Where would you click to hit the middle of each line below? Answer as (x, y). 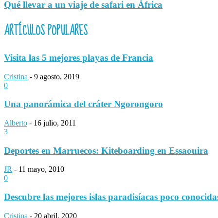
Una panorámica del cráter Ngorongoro (83, 104)
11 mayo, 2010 (41, 169)
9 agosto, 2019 (57, 76)
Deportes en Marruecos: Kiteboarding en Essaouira (106, 150)
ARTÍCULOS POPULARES (46, 31)
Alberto (16, 123)
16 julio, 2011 (55, 123)
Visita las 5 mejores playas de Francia (79, 57)
